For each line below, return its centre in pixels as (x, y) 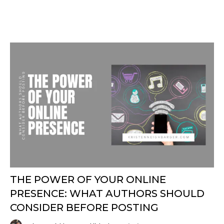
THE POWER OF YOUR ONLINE (88, 179)
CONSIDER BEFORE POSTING (84, 207)
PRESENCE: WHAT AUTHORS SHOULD (107, 193)
